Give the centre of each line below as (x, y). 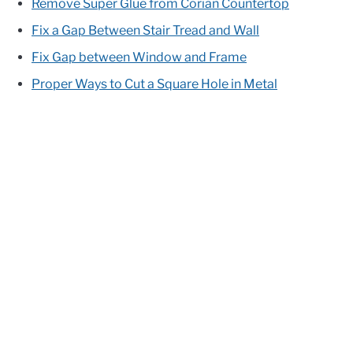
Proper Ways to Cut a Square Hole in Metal (154, 84)
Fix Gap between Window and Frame (139, 58)
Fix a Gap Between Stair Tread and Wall (145, 31)
